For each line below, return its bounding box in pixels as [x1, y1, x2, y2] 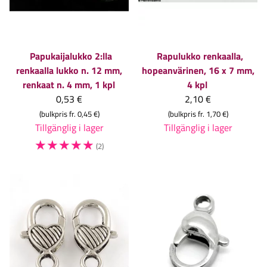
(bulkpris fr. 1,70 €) [167, 108, 228, 120]
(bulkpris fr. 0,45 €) [39, 108, 100, 120]
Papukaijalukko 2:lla [30, 49, 112, 64]
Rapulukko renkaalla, [156, 49, 243, 64]
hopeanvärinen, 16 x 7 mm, [141, 63, 254, 78]
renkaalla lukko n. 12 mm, [16, 63, 122, 78]
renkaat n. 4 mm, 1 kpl [22, 77, 115, 92]
